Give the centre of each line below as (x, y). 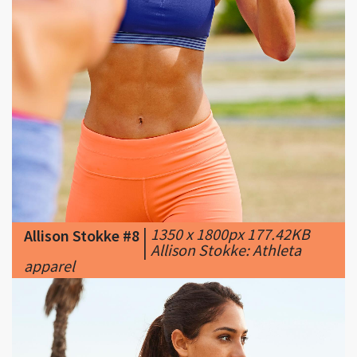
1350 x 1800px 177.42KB (230, 182)
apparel (49, 214)
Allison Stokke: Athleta (226, 198)
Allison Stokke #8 (82, 184)
